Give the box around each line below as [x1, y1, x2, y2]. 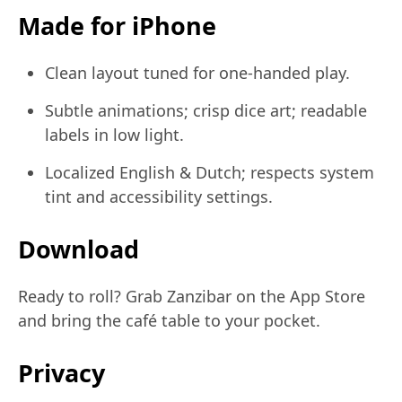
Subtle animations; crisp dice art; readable [45, 100, 367, 122]
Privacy [18, 356, 105, 390]
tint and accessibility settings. [45, 186, 273, 208]
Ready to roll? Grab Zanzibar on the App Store [18, 285, 365, 308]
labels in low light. [45, 124, 184, 146]
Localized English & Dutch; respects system [45, 162, 374, 184]
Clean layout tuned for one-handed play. [45, 62, 350, 84]
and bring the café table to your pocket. [18, 310, 320, 332]
